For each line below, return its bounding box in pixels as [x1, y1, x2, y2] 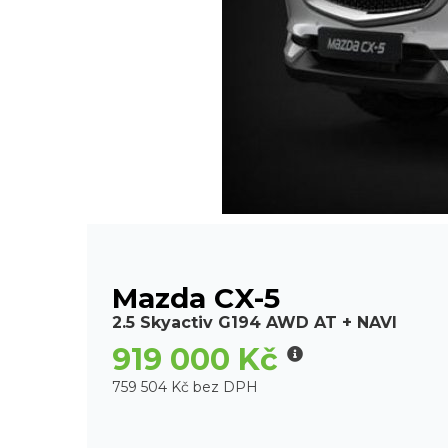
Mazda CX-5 [112, 281, 280, 316]
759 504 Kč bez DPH [112, 378, 258, 397]
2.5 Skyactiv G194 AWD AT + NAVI [112, 313, 397, 333]
